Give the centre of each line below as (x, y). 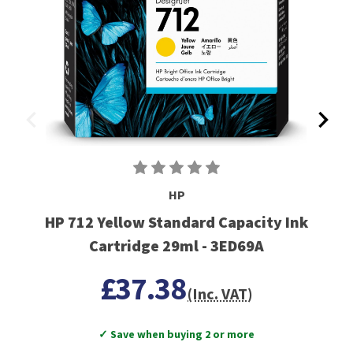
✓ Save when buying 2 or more (176, 334)
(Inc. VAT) (221, 293)
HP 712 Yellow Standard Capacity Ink (176, 221)
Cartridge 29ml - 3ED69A (176, 245)
